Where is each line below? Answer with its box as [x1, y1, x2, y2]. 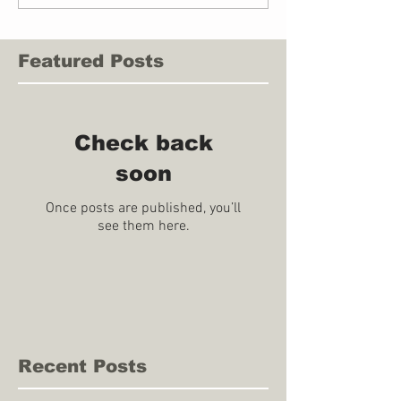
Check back [73, 130, 213, 155]
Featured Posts [18, 50, 164, 71]
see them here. [97, 217, 190, 235]
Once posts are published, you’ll [46, 199, 241, 218]
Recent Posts [18, 355, 147, 376]
